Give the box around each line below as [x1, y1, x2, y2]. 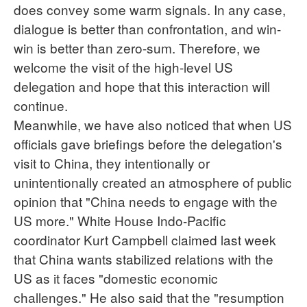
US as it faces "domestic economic [14, 268, 218, 287]
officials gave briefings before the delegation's [14, 134, 282, 153]
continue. [14, 95, 68, 114]
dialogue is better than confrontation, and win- [14, 19, 281, 38]
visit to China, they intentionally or [14, 153, 210, 172]
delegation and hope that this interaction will [14, 76, 270, 95]
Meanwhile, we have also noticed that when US [14, 114, 292, 134]
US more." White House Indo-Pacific [14, 210, 226, 230]
